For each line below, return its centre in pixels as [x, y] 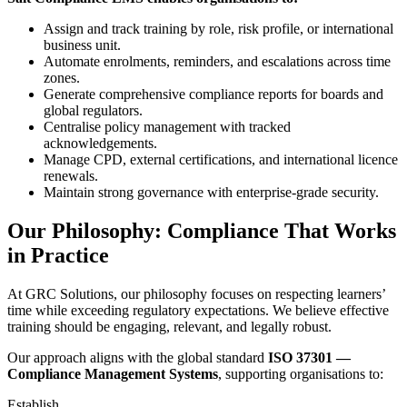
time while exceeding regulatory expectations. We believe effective [198, 310]
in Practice [58, 256]
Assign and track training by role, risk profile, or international [218, 29]
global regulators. [93, 111]
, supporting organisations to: [301, 373]
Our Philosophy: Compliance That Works [202, 231]
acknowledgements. [100, 144]
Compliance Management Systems [113, 373]
